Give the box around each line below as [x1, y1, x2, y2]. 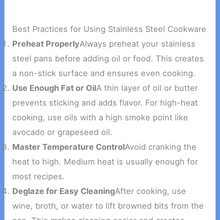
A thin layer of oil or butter [96, 83, 198, 93]
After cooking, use [115, 186, 187, 196]
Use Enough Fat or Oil [12, 83, 97, 93]
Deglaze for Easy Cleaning [12, 186, 115, 196]
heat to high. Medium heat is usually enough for [12, 157, 198, 167]
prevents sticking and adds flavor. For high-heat [12, 98, 198, 108]
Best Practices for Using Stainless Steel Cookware [12, 24, 207, 34]
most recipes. [12, 171, 65, 182]
